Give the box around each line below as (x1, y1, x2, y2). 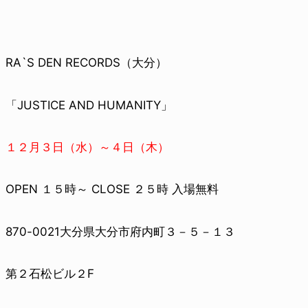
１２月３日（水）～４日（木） (5, 140, 169, 154)
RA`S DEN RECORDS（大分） (5, 56, 167, 70)
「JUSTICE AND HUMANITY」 (5, 98, 173, 112)
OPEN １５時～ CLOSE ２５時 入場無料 (5, 182, 219, 197)
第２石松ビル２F (5, 267, 94, 281)
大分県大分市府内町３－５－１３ (60, 224, 235, 239)
